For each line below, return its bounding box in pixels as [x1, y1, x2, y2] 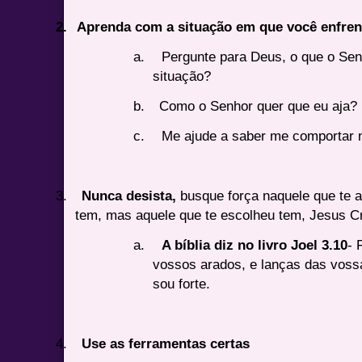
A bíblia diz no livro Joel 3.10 [162, 236, 348, 253]
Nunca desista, [82, 187, 177, 204]
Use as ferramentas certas [82, 335, 250, 351]
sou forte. [153, 275, 211, 292]
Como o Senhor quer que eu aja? [159, 97, 358, 114]
